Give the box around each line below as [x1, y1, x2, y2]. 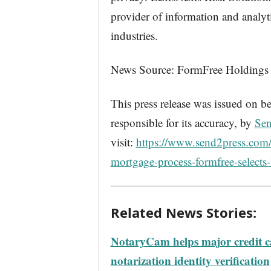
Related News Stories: [110, 203, 256, 221]
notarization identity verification [110, 252, 270, 269]
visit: [110, 134, 136, 149]
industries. [110, 28, 158, 43]
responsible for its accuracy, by [110, 115, 255, 130]
